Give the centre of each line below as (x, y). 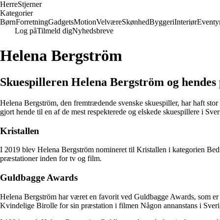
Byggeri (162, 22)
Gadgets (61, 22)
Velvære (109, 22)
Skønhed (136, 22)
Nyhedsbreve (93, 31)
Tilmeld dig (55, 31)
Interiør (186, 22)
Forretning (32, 22)
